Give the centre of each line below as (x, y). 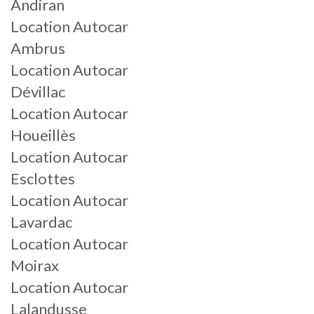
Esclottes (43, 178)
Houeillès (43, 135)
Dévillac (38, 91)
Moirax (35, 265)
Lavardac (41, 222)
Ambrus (38, 48)
